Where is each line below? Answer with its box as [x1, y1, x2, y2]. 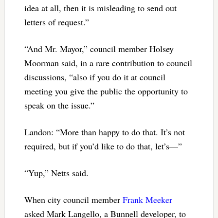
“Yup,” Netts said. [24, 166, 89, 179]
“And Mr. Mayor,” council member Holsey [24, 42, 174, 54]
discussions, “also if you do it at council [24, 71, 165, 83]
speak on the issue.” [24, 99, 94, 111]
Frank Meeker [122, 193, 172, 205]
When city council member [24, 193, 123, 205]
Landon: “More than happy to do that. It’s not [24, 126, 185, 138]
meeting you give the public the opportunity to [24, 85, 188, 97]
